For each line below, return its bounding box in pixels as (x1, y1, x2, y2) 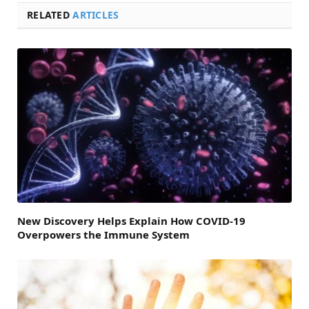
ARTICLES (72, 8, 119, 22)
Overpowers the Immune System (17, 228, 190, 241)
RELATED (27, 8, 73, 22)
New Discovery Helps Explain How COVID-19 (17, 214, 246, 228)
